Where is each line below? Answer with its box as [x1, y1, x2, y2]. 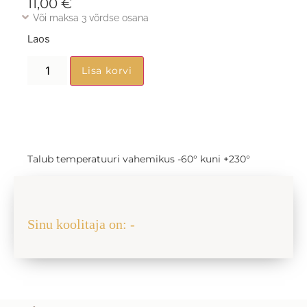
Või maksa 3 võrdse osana [33, 12, 149, 23]
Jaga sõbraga [14, 196, 75, 208]
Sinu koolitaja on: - [27, 217, 135, 232]
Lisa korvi [82, 64, 133, 77]
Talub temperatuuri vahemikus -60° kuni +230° [27, 153, 250, 166]
